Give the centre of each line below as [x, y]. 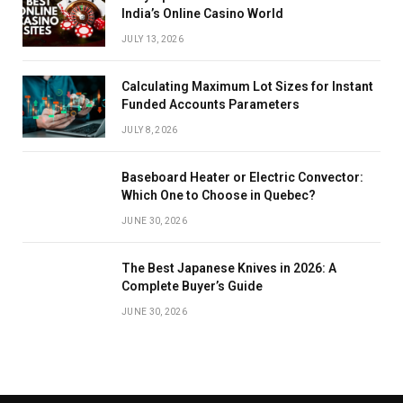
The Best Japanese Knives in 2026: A [229, 268]
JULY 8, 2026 [150, 130]
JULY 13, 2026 [152, 39]
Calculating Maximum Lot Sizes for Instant [247, 86]
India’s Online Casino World [202, 13]
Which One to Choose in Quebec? [219, 195]
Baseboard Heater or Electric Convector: [242, 177]
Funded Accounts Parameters [210, 104]
